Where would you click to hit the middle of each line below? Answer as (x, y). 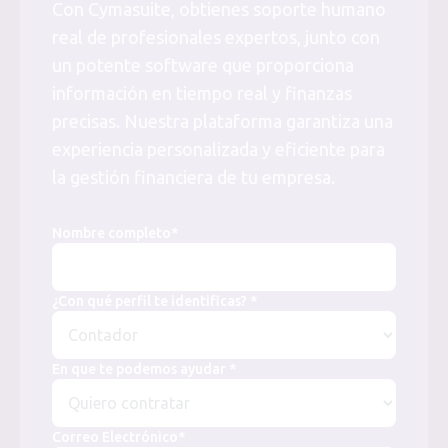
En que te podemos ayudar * (144, 369)
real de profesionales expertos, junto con (216, 37)
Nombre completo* (115, 233)
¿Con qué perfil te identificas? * (154, 301)
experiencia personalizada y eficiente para (218, 149)
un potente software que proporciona (203, 65)
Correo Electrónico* (118, 437)
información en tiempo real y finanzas (202, 93)
